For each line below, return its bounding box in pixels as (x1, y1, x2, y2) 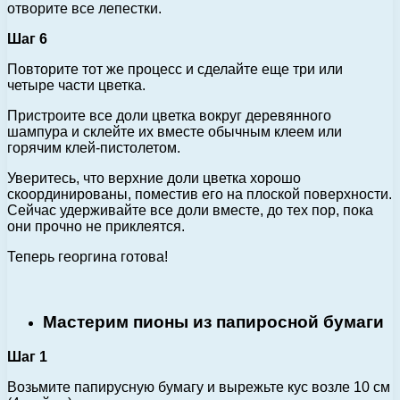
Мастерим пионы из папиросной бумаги (43, 312, 384, 331)
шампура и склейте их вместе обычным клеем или (7, 124, 342, 140)
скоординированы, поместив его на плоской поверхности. (7, 187, 392, 203)
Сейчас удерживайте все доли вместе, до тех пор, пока (7, 203, 373, 219)
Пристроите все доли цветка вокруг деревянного (7, 108, 331, 124)
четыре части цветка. (7, 78, 146, 94)
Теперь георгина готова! (7, 249, 168, 265)
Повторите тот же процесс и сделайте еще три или (7, 62, 343, 78)
